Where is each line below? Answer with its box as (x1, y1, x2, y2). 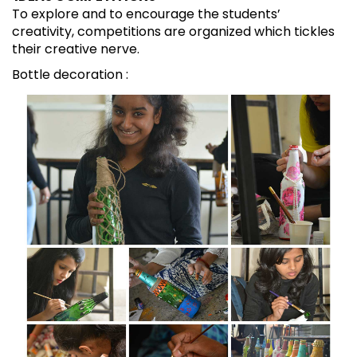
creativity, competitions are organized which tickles (12, 22, 335, 41)
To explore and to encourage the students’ (12, 4, 280, 23)
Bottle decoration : (12, 65, 128, 84)
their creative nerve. (12, 39, 139, 58)
